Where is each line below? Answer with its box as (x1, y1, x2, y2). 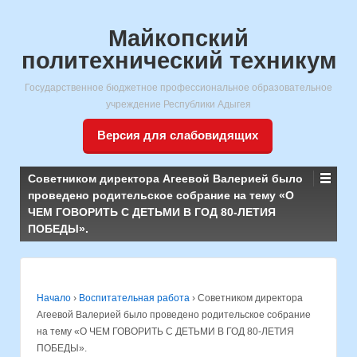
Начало (37, 292, 71, 304)
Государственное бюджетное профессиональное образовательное (25, 82, 332, 93)
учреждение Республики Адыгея (106, 99, 251, 110)
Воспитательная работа (79, 292, 190, 304)
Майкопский (108, 25, 249, 51)
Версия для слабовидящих (96, 128, 258, 142)
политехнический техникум (21, 48, 336, 73)
